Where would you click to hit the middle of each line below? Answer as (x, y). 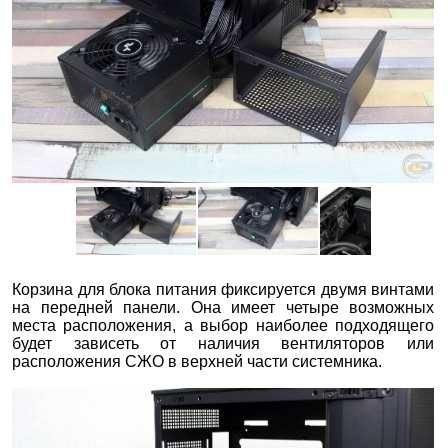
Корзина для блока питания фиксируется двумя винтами (223, 289)
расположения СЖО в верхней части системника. (197, 361)
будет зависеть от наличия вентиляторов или (223, 343)
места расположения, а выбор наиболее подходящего (223, 325)
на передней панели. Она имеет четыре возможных (223, 307)
